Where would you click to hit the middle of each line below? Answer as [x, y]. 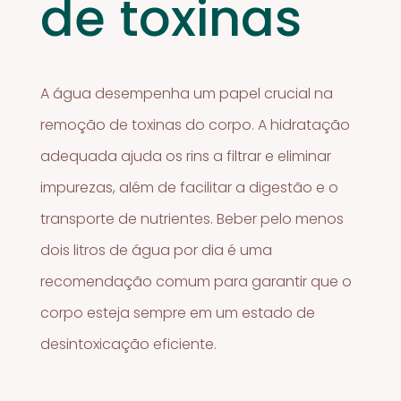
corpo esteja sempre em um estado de [178, 312]
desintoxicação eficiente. [129, 344]
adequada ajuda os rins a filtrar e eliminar [186, 156]
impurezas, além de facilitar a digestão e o [190, 187]
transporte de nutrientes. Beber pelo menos [192, 218]
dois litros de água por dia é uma [157, 250]
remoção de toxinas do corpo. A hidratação [196, 124]
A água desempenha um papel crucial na [187, 93]
